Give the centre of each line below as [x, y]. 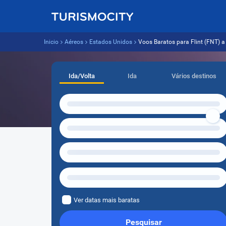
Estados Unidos [111, 42]
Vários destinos [194, 76]
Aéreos [74, 42]
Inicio [51, 42]
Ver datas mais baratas [107, 200]
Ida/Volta [82, 76]
